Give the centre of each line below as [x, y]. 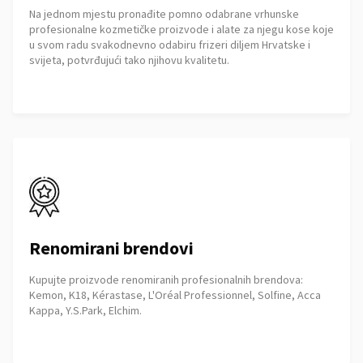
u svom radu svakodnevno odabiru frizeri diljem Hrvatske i [170, 45]
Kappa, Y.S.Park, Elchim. [85, 310]
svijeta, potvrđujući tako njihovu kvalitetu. [129, 60]
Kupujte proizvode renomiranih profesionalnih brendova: [166, 280]
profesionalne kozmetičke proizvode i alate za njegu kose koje [181, 29]
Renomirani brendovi [111, 248]
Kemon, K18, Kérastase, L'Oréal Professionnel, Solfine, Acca [175, 295]
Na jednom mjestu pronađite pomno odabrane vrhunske [164, 14]
